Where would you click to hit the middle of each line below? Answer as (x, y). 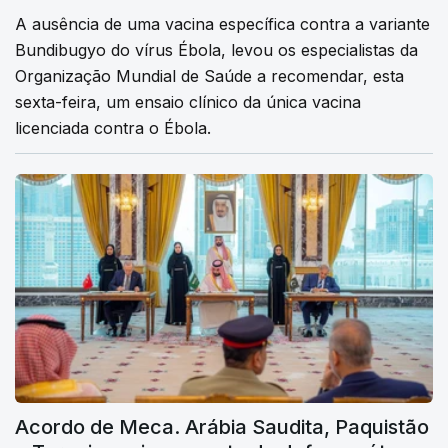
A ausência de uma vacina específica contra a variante (222, 23)
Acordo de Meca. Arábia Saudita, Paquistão (222, 427)
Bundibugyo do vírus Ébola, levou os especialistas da (216, 49)
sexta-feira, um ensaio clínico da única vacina (188, 101)
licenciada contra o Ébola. (113, 127)
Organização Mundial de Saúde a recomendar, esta (209, 75)
